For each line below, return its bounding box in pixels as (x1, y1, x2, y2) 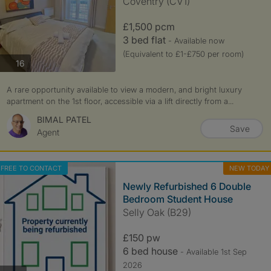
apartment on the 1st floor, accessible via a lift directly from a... (6, 96, 233, 106)
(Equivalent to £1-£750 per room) (122, 49, 244, 59)
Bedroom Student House (122, 193, 233, 205)
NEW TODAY (229, 164, 269, 172)
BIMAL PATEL (36, 114, 91, 125)
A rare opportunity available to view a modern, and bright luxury (6, 85, 242, 94)
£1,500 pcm (122, 21, 175, 33)
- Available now (168, 36, 224, 45)
